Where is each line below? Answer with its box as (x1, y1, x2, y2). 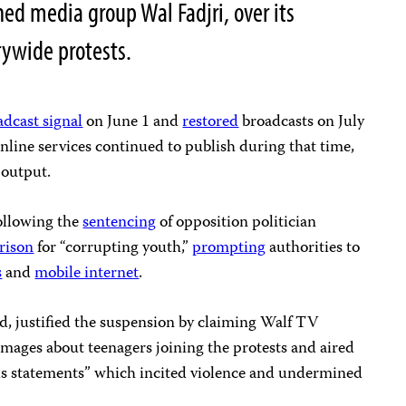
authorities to (266, 234, 361, 262)
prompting (192, 234, 266, 262)
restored (182, 108, 239, 136)
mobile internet (34, 259, 140, 287)
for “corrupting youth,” (34, 234, 193, 262)
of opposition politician (156, 208, 317, 237)
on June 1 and (82, 108, 183, 136)
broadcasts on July (238, 108, 365, 136)
